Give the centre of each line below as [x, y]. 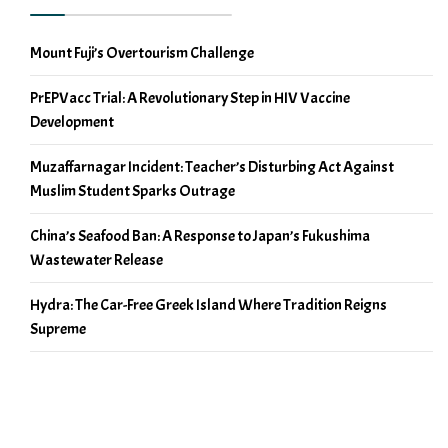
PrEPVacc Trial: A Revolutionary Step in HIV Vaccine [190, 98]
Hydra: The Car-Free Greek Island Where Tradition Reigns [208, 305]
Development [72, 122]
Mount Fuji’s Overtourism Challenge [142, 53]
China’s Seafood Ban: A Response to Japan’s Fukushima [200, 236]
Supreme [58, 329]
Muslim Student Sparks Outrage [132, 191]
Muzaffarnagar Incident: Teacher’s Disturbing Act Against [212, 167]
